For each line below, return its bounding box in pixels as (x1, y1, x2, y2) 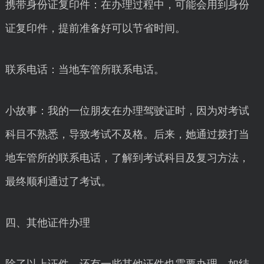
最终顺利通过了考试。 (5, 176, 111, 187)
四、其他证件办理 (5, 217, 90, 229)
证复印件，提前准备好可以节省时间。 (5, 22, 186, 34)
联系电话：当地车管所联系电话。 (5, 64, 164, 75)
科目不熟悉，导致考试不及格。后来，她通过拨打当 (5, 128, 249, 140)
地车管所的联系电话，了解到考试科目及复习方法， (5, 152, 249, 164)
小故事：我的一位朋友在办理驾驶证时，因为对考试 (5, 105, 249, 117)
